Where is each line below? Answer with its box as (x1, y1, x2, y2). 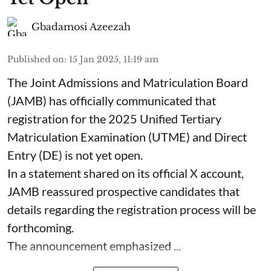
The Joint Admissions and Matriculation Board (7, 75, 248, 90)
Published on (7, 54, 64, 65)
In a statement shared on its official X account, (7, 166, 244, 180)
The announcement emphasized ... (7, 238, 181, 253)
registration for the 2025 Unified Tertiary (7, 111, 221, 126)
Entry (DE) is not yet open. (7, 148, 143, 162)
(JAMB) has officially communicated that (7, 93, 216, 108)
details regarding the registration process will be (7, 202, 256, 217)
